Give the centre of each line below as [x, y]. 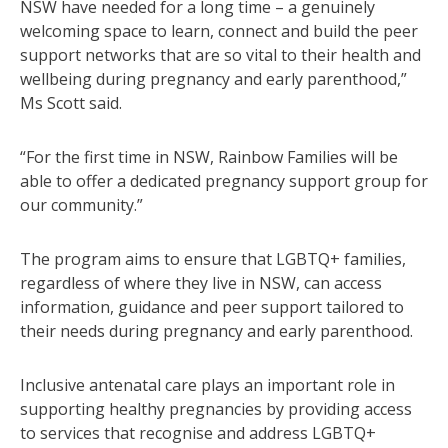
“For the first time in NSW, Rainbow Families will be [209, 156]
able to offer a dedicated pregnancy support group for [224, 180]
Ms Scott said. [71, 102]
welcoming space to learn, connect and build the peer [219, 30]
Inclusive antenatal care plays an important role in [207, 384]
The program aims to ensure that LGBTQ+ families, [213, 258]
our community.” [81, 204]
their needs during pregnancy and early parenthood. [216, 330]
